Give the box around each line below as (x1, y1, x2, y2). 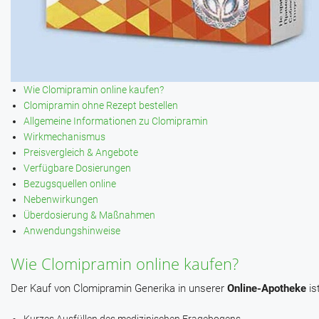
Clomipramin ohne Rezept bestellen (23, 100, 178, 112)
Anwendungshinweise (23, 225, 120, 237)
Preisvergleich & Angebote (23, 147, 138, 159)
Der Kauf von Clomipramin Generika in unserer (11, 282, 227, 296)
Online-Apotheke (227, 282, 306, 296)
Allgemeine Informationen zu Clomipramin (23, 115, 208, 127)
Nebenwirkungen (23, 194, 98, 206)
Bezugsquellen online (23, 178, 116, 190)
